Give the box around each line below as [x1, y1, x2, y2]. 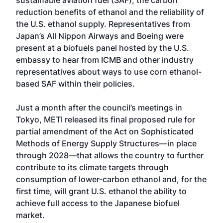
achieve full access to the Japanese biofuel [16, 198, 180, 208]
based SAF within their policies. [16, 79, 135, 89]
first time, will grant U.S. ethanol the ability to [16, 186, 187, 196]
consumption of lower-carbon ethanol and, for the [16, 174, 207, 184]
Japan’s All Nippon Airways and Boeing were [16, 31, 184, 41]
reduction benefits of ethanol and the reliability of [16, 7, 204, 17]
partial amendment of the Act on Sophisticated [16, 126, 194, 136]
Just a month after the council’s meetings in [16, 103, 182, 112]
